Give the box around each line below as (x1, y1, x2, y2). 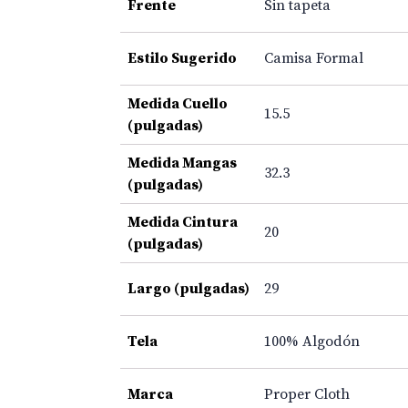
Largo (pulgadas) (127, 279, 250, 298)
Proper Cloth (264, 384, 350, 403)
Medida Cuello (127, 94, 228, 113)
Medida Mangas (127, 153, 237, 172)
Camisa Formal (264, 48, 363, 67)
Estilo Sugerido (127, 48, 237, 67)
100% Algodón (264, 331, 360, 351)
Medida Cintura (127, 212, 238, 231)
